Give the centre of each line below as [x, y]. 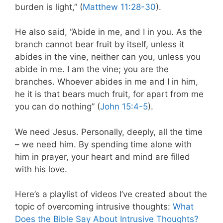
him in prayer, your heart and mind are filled [103, 157]
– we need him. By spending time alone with [103, 144]
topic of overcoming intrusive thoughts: [94, 207]
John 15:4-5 [124, 107]
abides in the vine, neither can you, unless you [108, 57]
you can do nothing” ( [57, 107]
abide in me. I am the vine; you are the [92, 69]
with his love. [41, 169]
